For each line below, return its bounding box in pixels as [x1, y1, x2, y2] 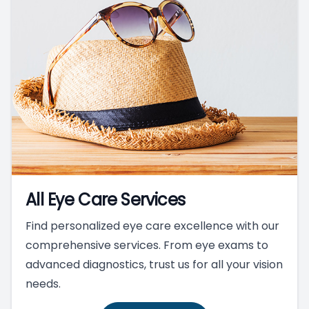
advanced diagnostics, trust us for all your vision [26, 256, 283, 272]
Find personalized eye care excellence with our [26, 217, 279, 234]
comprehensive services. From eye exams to [26, 237, 268, 253]
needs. [26, 275, 61, 292]
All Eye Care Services [26, 188, 186, 211]
